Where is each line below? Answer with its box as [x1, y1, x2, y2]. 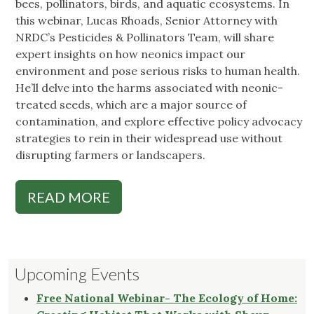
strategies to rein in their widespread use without [15, 131, 282, 146]
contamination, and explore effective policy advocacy [15, 114, 302, 129]
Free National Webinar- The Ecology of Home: [36, 291, 297, 306]
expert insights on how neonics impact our [15, 47, 245, 62]
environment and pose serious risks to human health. [15, 64, 300, 78]
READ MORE [27, 189, 110, 206]
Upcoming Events [14, 264, 139, 285]
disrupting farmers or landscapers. [15, 148, 205, 163]
